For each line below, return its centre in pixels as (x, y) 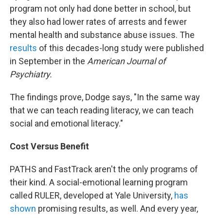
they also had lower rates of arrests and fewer (98, 22)
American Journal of (126, 61)
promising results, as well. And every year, (117, 209)
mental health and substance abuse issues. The (102, 35)
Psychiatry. (31, 74)
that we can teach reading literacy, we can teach (102, 110)
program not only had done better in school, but (100, 9)
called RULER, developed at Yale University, (92, 195)
